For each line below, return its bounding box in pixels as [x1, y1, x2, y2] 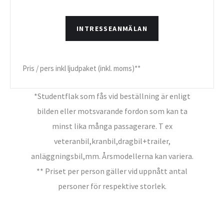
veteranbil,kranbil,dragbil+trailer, [53, 136, 170, 146]
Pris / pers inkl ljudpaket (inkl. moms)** [22, 63, 140, 73]
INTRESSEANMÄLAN [76, 24, 147, 33]
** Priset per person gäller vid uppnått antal [36, 166, 187, 176]
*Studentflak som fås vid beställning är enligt [33, 91, 190, 101]
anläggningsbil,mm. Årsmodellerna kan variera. [30, 151, 193, 161]
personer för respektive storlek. [57, 181, 166, 191]
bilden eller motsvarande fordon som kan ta [36, 106, 187, 116]
